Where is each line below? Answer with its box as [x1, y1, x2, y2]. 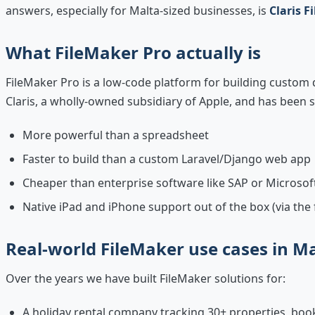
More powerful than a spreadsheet [22, 127, 209, 143]
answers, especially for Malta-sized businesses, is [6, 2, 269, 18]
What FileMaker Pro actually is [6, 40, 261, 64]
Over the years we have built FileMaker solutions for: [6, 270, 285, 286]
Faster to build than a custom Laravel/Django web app [22, 150, 311, 167]
